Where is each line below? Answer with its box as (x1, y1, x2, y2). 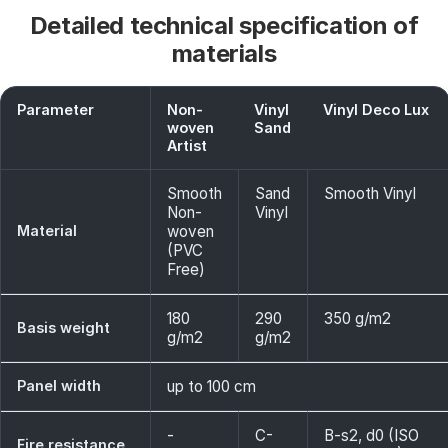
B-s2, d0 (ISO (324, 426, 419, 445)
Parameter (17, 101, 94, 118)
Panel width (17, 377, 101, 394)
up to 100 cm (167, 377, 256, 396)
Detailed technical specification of (29, 11, 419, 40)
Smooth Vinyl (324, 184, 416, 203)
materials (171, 39, 277, 68)
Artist (167, 137, 207, 154)
